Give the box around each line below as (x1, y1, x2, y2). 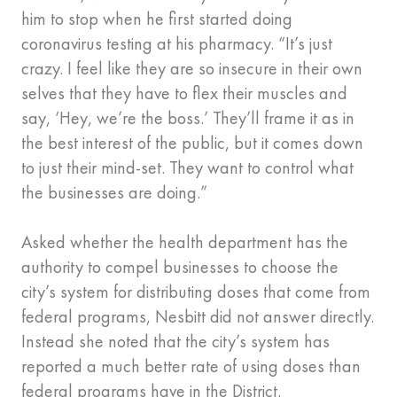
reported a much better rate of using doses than (21, 354, 361, 378)
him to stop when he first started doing (21, 7, 292, 31)
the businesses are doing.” (21, 181, 207, 205)
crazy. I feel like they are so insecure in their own (21, 57, 362, 81)
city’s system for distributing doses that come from (21, 280, 370, 304)
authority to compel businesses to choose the (21, 255, 339, 279)
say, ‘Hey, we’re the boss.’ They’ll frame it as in (21, 106, 354, 130)
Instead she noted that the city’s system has (21, 330, 330, 354)
